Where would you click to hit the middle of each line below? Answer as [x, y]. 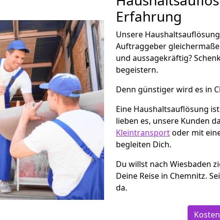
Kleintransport [143, 133]
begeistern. [137, 70]
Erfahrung [149, 16]
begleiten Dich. [144, 144]
